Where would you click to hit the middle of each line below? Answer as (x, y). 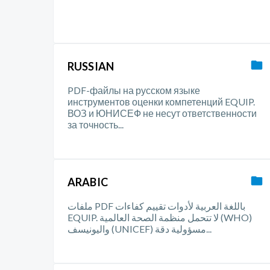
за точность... (96, 124)
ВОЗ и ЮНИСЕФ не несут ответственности (162, 113)
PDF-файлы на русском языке (134, 90)
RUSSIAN (91, 66)
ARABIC (88, 182)
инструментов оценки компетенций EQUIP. (161, 102)
